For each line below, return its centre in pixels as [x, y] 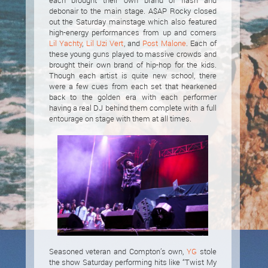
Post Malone [164, 43]
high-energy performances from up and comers [133, 32]
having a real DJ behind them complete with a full [133, 108]
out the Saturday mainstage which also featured [133, 22]
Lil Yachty [66, 43]
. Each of [201, 43]
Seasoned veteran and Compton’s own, [118, 252]
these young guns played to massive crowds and [133, 54]
